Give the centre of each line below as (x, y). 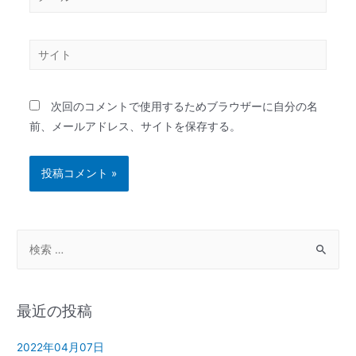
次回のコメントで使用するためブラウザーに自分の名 (184, 106)
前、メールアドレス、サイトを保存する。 (135, 126)
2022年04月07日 (61, 348)
